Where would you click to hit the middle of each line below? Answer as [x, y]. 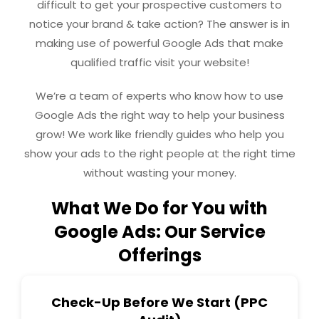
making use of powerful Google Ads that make [159, 43]
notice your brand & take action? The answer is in [159, 23]
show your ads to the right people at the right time [159, 153]
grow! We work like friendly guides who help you [159, 134]
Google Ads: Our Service [159, 231]
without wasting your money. [159, 172]
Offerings [159, 255]
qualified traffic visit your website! [159, 62]
